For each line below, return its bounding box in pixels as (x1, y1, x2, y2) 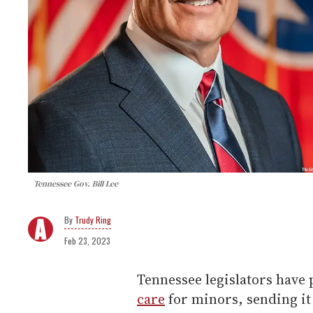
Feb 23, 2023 (64, 234, 110, 247)
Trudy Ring (75, 213, 111, 226)
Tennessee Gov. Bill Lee (34, 177, 118, 189)
